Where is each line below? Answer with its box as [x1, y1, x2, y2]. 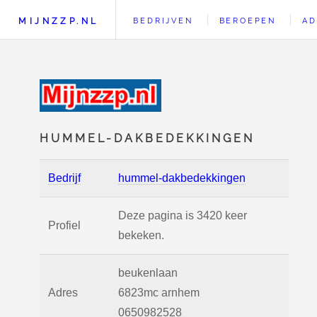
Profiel [48, 219, 81, 231]
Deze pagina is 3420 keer [118, 209, 247, 221]
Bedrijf [48, 172, 81, 184]
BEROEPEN [219, 16, 276, 25]
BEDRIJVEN [133, 16, 193, 25]
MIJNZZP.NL [18, 16, 99, 26]
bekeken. [118, 229, 164, 241]
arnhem [161, 287, 200, 299]
